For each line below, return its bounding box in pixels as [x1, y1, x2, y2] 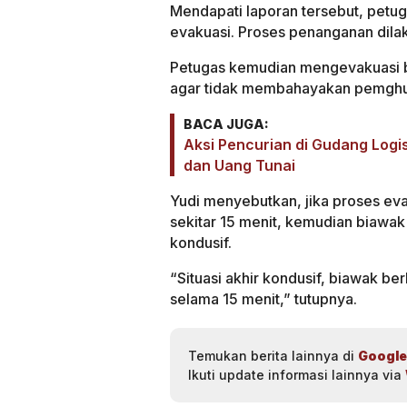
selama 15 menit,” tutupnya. [170, 290, 357, 309]
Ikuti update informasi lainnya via [188, 367, 405, 383]
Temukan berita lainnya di [188, 348, 358, 364]
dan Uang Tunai [184, 156, 295, 175]
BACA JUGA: [184, 116, 269, 133]
